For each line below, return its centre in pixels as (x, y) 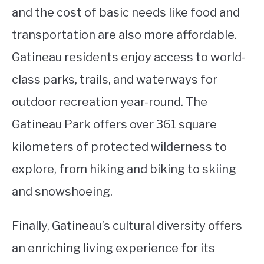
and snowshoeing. (62, 192)
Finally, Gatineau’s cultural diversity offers (127, 226)
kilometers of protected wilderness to (119, 147)
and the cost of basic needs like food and (126, 13)
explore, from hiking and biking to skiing (124, 169)
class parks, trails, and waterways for (115, 80)
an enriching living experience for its (113, 248)
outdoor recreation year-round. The (110, 102)
